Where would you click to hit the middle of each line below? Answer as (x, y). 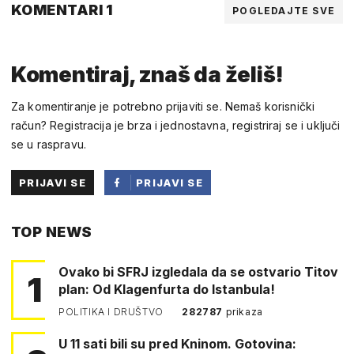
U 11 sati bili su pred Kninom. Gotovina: (104, 343)
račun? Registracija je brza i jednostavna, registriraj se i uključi (176, 125)
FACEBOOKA (173, 233)
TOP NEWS (52, 232)
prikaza (244, 311)
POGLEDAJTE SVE (284, 10)
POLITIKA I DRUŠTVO (113, 311)
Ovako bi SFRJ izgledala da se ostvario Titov (198, 271)
